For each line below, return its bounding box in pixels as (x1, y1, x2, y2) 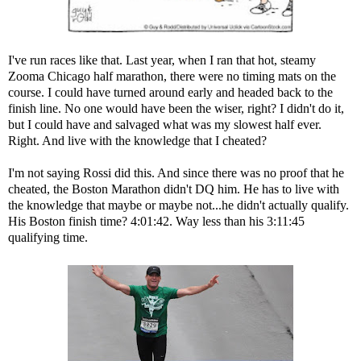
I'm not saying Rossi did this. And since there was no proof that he (8, 166, 344, 180)
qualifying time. (8, 230, 88, 245)
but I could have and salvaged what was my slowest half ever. (8, 118, 322, 132)
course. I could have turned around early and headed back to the (8, 85, 333, 100)
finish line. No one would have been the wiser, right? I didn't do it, (8, 102, 344, 116)
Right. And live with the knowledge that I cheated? (8, 134, 267, 148)
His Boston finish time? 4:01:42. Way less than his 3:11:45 (8, 214, 305, 229)
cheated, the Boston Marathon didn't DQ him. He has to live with (8, 182, 339, 197)
